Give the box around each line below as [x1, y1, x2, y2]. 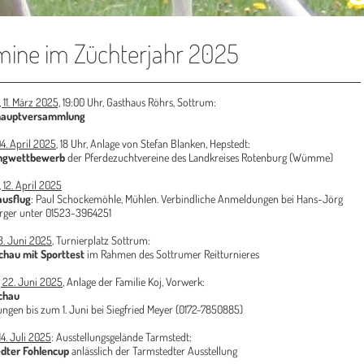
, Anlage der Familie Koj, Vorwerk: [63, 275, 207, 288]
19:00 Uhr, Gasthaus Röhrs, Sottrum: [60, 95, 216, 109]
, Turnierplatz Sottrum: [52, 233, 153, 247]
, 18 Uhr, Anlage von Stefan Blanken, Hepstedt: [56, 136, 253, 150]
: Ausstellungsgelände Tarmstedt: [51, 330, 194, 344]
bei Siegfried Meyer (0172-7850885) [91, 302, 243, 316]
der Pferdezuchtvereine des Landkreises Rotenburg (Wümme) [65, 150, 333, 164]
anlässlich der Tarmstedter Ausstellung [69, 344, 237, 357]
